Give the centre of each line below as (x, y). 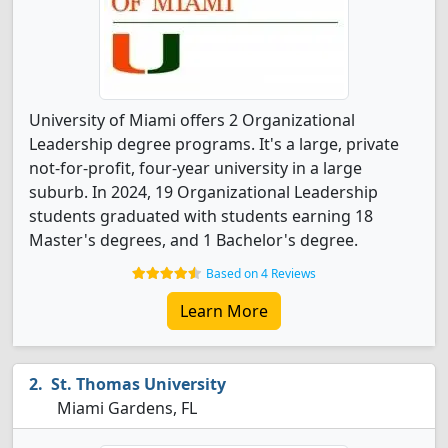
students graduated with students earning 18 (201, 216)
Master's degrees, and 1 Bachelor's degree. (193, 240)
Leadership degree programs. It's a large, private (214, 144)
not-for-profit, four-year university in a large (195, 168)
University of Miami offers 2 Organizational (192, 120)
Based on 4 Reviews (261, 273)
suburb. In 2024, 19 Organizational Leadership (203, 192)
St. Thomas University (138, 384)
